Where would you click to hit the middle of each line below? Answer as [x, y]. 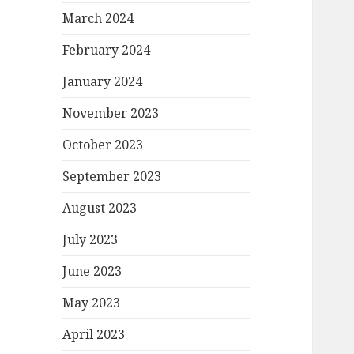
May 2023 [92, 303]
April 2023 [94, 335]
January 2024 [103, 82]
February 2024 [107, 50]
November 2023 [111, 113]
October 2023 [103, 145]
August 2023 [100, 208]
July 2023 [90, 240]
